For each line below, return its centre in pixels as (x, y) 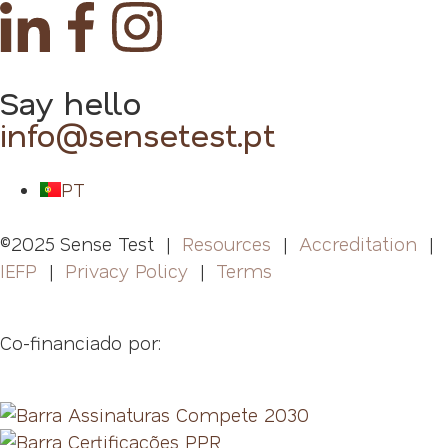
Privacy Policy (126, 270)
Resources (226, 243)
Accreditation (358, 243)
